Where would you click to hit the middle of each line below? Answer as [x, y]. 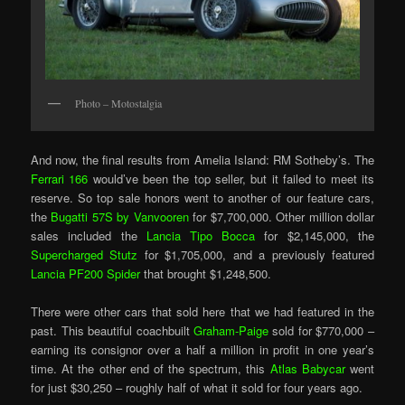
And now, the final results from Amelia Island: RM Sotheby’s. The [202, 160]
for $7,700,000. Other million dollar [281, 217]
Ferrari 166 [62, 179]
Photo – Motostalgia [119, 103]
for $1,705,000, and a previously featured [256, 255]
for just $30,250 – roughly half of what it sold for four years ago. [197, 388]
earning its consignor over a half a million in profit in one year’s [202, 350]
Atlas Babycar [307, 369]
